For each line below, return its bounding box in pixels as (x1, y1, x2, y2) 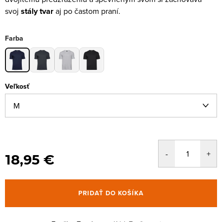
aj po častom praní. (54, 5, 120, 16)
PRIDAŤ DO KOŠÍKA (78, 188, 144, 198)
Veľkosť (5, 81, 29, 92)
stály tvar (21, 5, 54, 17)
